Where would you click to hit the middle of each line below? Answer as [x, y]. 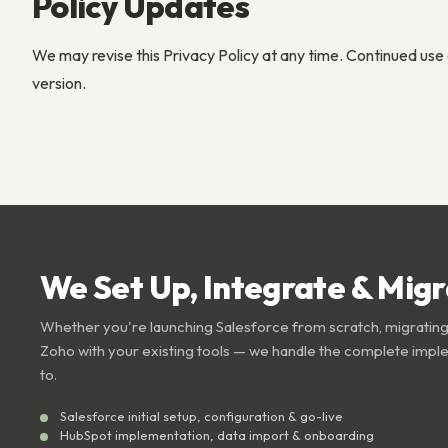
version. [59, 83]
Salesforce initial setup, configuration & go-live [201, 416]
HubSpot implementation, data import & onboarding [217, 435]
